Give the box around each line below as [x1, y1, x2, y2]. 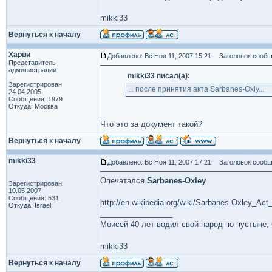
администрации [8, 66, 56, 73]
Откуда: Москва [8, 103, 58, 110]
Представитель [8, 59, 56, 66]
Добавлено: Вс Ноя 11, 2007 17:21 [107, 158, 211, 166]
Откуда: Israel [8, 202, 51, 209]
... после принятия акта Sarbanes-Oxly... [127, 85, 264, 93]
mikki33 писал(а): [127, 72, 190, 80]
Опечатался [100, 176, 147, 185]
